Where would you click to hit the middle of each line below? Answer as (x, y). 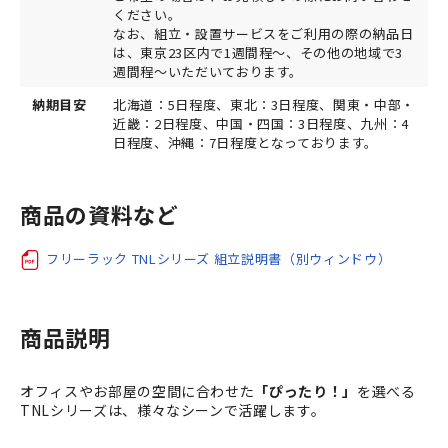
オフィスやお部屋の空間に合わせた (137, 391)
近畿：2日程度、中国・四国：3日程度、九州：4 (261, 123)
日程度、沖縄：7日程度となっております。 (245, 142)
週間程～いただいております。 (208, 71)
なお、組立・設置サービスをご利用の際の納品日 (263, 33)
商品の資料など (99, 213)
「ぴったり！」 (305, 391)
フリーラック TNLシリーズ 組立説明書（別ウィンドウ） (219, 258)
